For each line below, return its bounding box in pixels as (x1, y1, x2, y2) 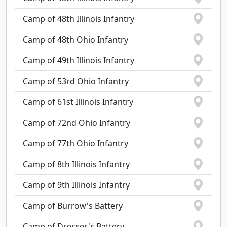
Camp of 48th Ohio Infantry (23, 34, 128, 45)
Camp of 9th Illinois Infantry (23, 179, 130, 191)
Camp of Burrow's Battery (23, 200, 123, 211)
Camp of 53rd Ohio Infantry (23, 75, 129, 87)
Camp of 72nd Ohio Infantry (23, 117, 130, 128)
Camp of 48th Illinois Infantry (23, 13, 134, 24)
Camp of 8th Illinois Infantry (23, 159, 130, 170)
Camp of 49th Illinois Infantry (23, 55, 134, 66)
